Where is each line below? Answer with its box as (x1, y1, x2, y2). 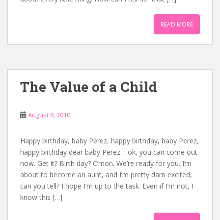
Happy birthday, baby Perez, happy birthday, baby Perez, (20, 136, 199, 145)
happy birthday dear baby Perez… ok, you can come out (20, 147, 197, 157)
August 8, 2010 (28, 110, 70, 119)
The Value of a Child (20, 78, 157, 96)
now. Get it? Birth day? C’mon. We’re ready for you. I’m (20, 159, 192, 168)
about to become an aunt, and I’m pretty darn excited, (20, 170, 192, 179)
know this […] (20, 192, 62, 202)
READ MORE (161, 20, 193, 28)
